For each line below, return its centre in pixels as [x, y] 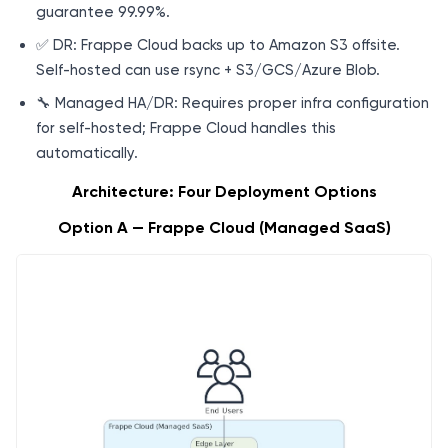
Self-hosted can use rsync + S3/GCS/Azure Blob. [208, 69]
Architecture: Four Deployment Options [224, 191]
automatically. [87, 152]
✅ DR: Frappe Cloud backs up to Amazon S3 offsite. [218, 44]
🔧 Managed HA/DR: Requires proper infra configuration [232, 102]
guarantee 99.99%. [103, 11]
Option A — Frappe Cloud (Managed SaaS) [224, 227]
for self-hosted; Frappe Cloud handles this [186, 127]
